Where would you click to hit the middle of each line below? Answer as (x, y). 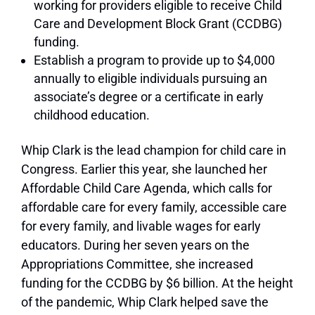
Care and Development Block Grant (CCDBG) (158, 24)
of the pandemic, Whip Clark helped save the (145, 302)
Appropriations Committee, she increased (137, 264)
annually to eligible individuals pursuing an (150, 79)
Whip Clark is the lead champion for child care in (154, 150)
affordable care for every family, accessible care (154, 207)
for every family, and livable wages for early (141, 226)
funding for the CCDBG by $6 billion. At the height (157, 283)
